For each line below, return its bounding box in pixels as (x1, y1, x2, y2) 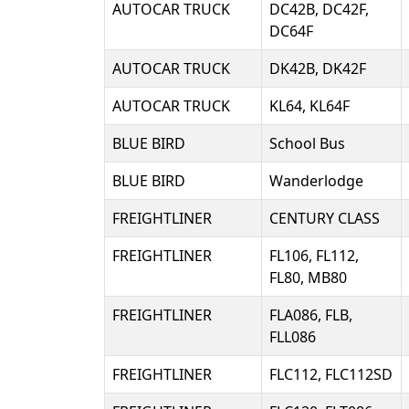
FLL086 (269, 327, 316, 347)
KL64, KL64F (269, 96, 350, 116)
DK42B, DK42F (269, 58, 366, 79)
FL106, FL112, (269, 246, 359, 266)
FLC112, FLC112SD (269, 364, 393, 384)
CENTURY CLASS (269, 208, 380, 228)
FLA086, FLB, (269, 305, 352, 325)
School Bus (269, 133, 345, 153)
